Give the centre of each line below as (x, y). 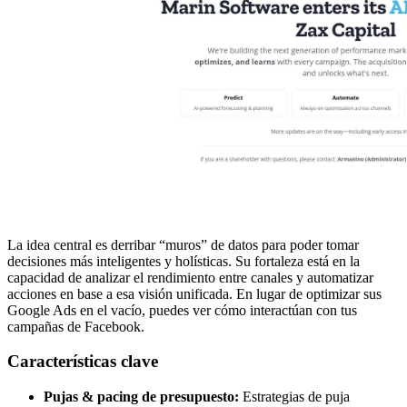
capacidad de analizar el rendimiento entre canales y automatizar (190, 277)
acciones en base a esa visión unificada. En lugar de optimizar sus (194, 293)
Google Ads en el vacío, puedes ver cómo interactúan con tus (182, 310)
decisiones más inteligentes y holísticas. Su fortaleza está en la (184, 261)
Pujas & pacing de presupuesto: (141, 396)
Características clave (83, 362)
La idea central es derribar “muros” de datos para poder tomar (183, 244)
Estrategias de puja (294, 396)
